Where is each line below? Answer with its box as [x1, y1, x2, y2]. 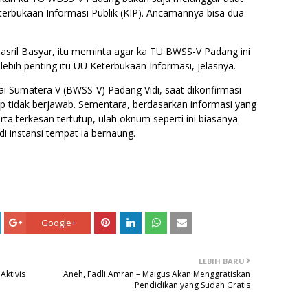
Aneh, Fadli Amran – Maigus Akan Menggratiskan [63, 268, 250, 280]
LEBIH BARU [199, 256, 245, 266]
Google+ [41, 217, 76, 229]
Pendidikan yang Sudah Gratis [135, 279, 250, 291]
